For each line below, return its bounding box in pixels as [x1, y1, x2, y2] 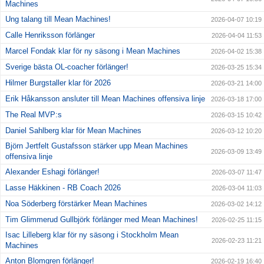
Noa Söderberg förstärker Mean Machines [5, 199, 147, 209]
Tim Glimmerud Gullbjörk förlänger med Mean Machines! [5, 215, 198, 225]
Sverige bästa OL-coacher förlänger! [5, 62, 128, 72]
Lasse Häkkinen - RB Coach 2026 [5, 183, 121, 193]
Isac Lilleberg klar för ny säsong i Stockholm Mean [5, 230, 179, 240]
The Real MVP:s [5, 110, 62, 120]
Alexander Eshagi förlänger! [5, 167, 100, 177]
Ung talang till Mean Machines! [5, 15, 111, 24]
